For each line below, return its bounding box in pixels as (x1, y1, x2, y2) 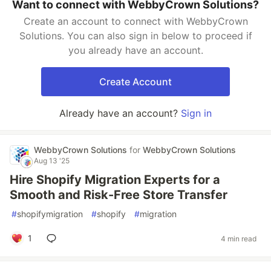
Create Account (99, 76, 172, 88)
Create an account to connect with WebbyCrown (23, 15, 248, 27)
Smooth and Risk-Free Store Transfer (10, 188, 227, 202)
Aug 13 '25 (34, 156, 70, 165)
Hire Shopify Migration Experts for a (10, 172, 220, 187)
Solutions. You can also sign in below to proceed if (19, 30, 252, 42)
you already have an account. (68, 44, 203, 56)
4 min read (221, 233, 256, 243)
